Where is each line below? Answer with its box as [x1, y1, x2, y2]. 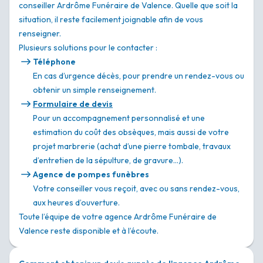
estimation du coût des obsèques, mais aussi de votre [33, 127, 229, 138]
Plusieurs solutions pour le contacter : [19, 42, 157, 53]
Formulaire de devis [33, 99, 113, 110]
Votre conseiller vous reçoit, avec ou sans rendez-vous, [33, 183, 240, 194]
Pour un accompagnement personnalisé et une [33, 113, 205, 124]
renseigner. [19, 28, 61, 39]
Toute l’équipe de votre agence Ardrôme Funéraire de [19, 211, 217, 222]
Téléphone [33, 56, 76, 68]
